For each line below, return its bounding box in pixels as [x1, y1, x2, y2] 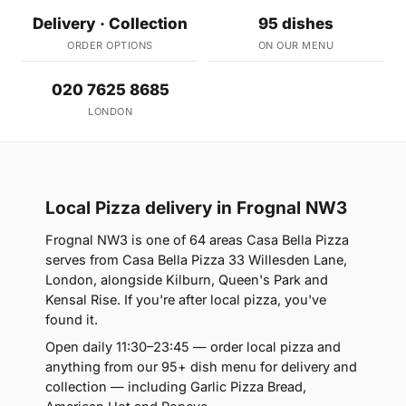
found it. [45, 311, 98, 327]
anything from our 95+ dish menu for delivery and [45, 358, 357, 374]
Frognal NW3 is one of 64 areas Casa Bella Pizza [45, 231, 349, 247]
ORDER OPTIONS [67, 38, 153, 52]
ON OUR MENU [257, 38, 334, 52]
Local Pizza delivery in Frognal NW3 [45, 197, 347, 218]
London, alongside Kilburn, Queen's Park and [45, 271, 328, 287]
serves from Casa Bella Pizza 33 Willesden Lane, [45, 251, 347, 267]
